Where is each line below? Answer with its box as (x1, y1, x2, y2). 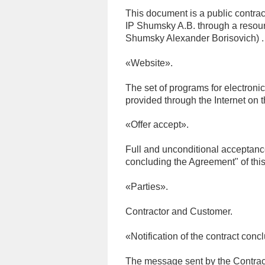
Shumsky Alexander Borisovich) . (125, 33, 264, 43)
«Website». (125, 58, 173, 68)
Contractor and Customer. (125, 206, 232, 216)
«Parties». (125, 182, 168, 192)
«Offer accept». (125, 119, 189, 130)
